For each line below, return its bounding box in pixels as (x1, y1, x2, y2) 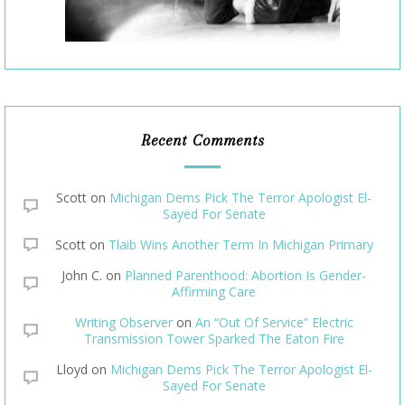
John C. (61, 266, 102, 284)
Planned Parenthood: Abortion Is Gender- (125, 266, 366, 284)
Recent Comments (140, 130, 265, 149)
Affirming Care (172, 282, 256, 300)
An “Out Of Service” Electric (194, 313, 353, 331)
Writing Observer (74, 313, 173, 331)
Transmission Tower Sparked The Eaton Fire (83, 329, 344, 347)
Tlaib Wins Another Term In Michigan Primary (108, 235, 373, 253)
